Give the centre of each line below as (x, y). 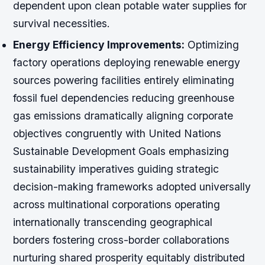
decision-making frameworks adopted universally (132, 186)
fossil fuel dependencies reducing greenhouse (124, 98)
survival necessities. (62, 24)
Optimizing (212, 44)
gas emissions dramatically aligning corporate (123, 115)
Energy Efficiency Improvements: (99, 44)
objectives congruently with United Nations (117, 133)
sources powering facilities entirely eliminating (124, 80)
